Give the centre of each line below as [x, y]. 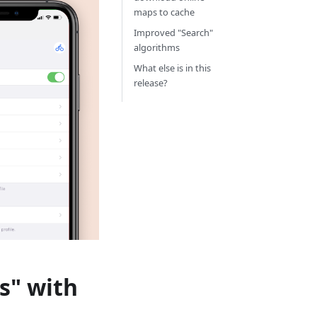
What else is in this [172, 68]
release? [150, 83]
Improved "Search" [173, 33]
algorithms [156, 47]
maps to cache [164, 12]
